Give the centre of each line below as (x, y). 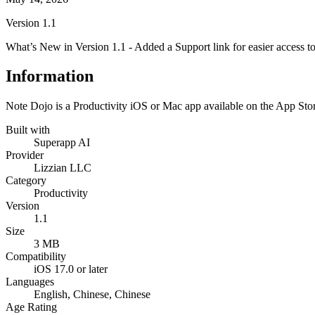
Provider (25, 155)
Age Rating (31, 307)
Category (26, 181)
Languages (30, 282)
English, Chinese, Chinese (92, 295)
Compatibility (36, 257)
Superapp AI (62, 143)
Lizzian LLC (63, 168)
